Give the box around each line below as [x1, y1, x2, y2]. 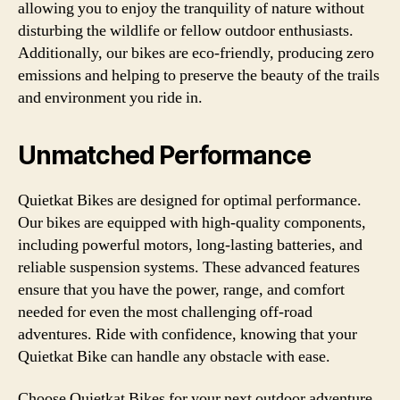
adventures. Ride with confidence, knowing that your [18, 323, 357, 345]
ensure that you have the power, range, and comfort [18, 279, 345, 300]
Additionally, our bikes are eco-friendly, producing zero [18, 42, 374, 63]
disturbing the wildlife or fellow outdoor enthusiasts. [18, 20, 354, 41]
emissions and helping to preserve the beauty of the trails [18, 64, 379, 86]
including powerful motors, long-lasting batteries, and [18, 234, 362, 255]
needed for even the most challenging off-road [18, 301, 312, 322]
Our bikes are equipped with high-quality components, [18, 212, 366, 233]
